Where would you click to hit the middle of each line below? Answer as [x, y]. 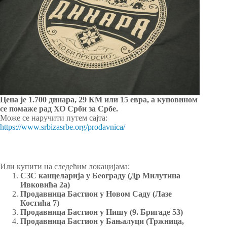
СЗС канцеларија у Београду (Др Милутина [100, 175]
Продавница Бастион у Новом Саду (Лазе [96, 194]
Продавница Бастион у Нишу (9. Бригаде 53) [102, 212]
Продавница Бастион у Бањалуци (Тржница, [102, 221]
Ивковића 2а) [45, 184]
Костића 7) [40, 203]
